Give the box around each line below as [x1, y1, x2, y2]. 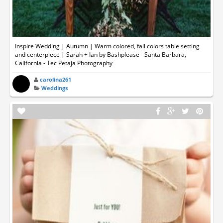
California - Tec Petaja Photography [15, 59, 112, 68]
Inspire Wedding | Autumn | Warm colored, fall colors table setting [15, 42, 200, 51]
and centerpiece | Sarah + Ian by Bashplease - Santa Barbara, [15, 50, 186, 59]
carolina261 [40, 76, 72, 84]
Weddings [41, 84, 68, 92]
